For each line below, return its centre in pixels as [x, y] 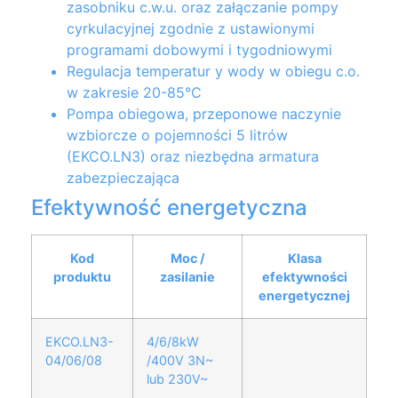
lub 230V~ [177, 379]
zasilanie [187, 277]
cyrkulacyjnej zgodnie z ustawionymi [191, 29]
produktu [82, 277]
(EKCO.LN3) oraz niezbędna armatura [193, 157]
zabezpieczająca [123, 178]
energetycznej [304, 296]
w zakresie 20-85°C [134, 93]
